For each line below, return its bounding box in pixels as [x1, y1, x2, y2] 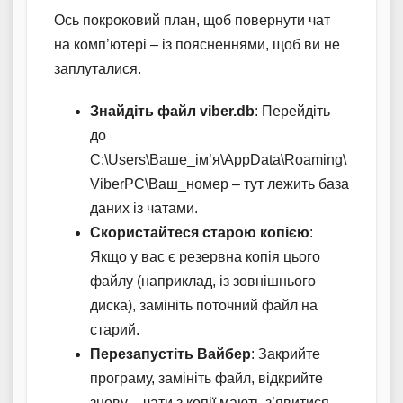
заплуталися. [54, 60, 141, 76]
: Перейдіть [255, 103, 330, 119]
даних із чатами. [90, 200, 198, 216]
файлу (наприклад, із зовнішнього [90, 273, 316, 289]
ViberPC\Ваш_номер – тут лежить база [90, 175, 349, 192]
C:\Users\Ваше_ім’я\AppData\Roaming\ [90, 151, 346, 167]
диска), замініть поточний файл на [90, 297, 318, 313]
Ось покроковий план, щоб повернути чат [54, 12, 330, 28]
